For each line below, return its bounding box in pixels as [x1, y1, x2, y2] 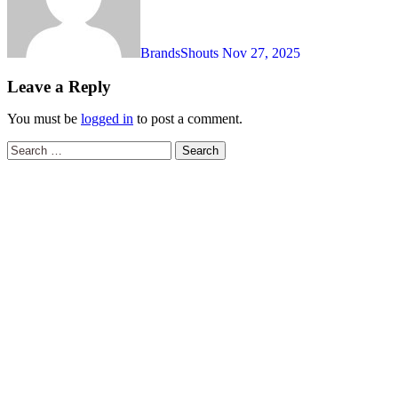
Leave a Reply [7, 77, 111, 97]
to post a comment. [133, 111, 243, 127]
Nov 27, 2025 [222, 44, 300, 60]
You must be [7, 111, 81, 127]
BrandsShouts [140, 44, 222, 60]
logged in [81, 111, 133, 127]
